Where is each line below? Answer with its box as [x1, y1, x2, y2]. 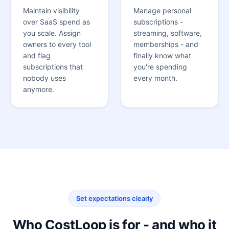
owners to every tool [23, 40, 91, 49]
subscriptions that [23, 62, 83, 72]
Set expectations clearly [76, 194, 153, 203]
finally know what [133, 51, 191, 60]
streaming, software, [133, 29, 202, 38]
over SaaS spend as [23, 17, 90, 27]
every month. [133, 74, 177, 83]
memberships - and [133, 40, 198, 49]
